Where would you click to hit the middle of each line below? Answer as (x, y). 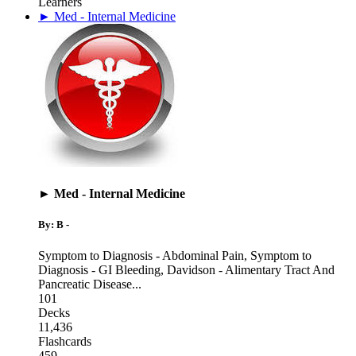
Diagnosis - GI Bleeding (99, 270)
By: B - (54, 225)
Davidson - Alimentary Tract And (251, 270)
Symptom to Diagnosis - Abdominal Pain (141, 256)
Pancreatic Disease (85, 284)
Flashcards (65, 342)
